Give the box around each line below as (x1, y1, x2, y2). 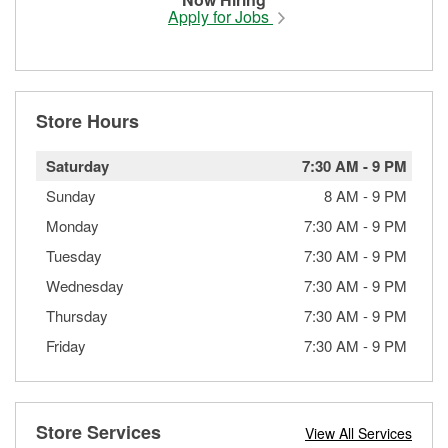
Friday (46, 334, 86, 356)
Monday (46, 214, 99, 236)
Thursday (46, 304, 108, 326)
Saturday (46, 154, 109, 177)
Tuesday (46, 244, 102, 266)
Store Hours (36, 107, 139, 134)
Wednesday (46, 274, 124, 296)
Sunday (46, 184, 96, 206)
